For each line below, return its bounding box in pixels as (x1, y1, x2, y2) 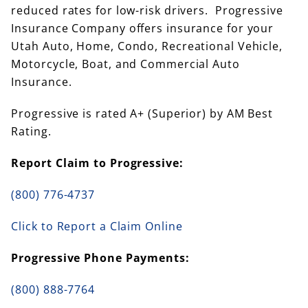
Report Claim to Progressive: (11, 155, 187, 171)
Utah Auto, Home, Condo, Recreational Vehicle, (11, 38, 283, 54)
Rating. (11, 124, 52, 140)
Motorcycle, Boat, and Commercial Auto (11, 56, 240, 72)
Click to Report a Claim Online (11, 219, 183, 234)
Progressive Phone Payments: (11, 250, 190, 266)
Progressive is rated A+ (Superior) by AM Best (11, 106, 273, 122)
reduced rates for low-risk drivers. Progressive (11, 3, 283, 19)
